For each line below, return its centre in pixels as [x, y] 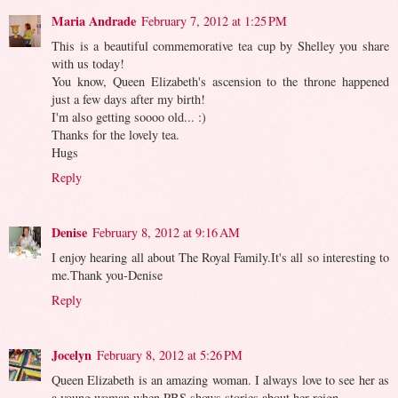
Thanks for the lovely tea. [115, 134]
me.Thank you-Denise [107, 275]
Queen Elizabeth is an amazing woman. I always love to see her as [220, 379]
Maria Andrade [94, 20]
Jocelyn [72, 354]
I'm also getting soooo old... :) [129, 116]
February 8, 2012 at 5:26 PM [170, 354]
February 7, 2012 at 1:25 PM [214, 20]
